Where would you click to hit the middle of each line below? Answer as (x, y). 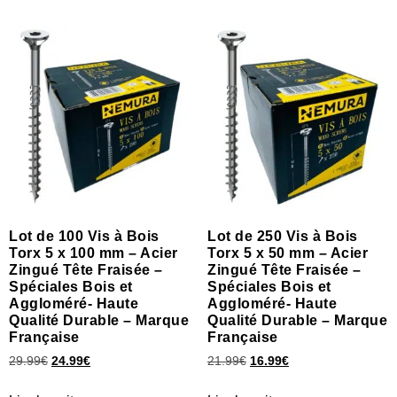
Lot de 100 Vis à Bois (84, 237)
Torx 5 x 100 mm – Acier (93, 253)
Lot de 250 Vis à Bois (283, 237)
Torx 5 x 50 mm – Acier (288, 253)
